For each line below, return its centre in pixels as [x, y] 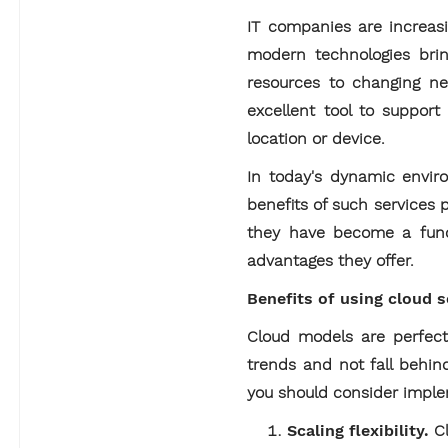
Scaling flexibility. [358, 430]
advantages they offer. [331, 260]
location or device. [316, 138]
